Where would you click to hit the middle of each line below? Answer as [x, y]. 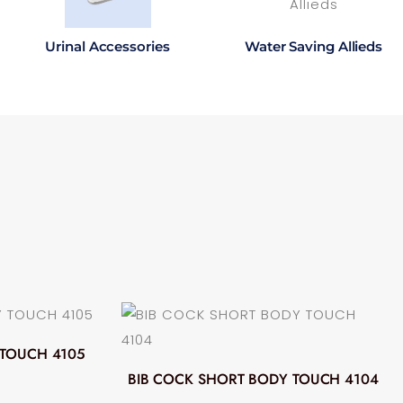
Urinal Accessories [107, 46]
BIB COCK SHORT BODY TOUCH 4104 [253, 379]
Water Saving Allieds [313, 46]
